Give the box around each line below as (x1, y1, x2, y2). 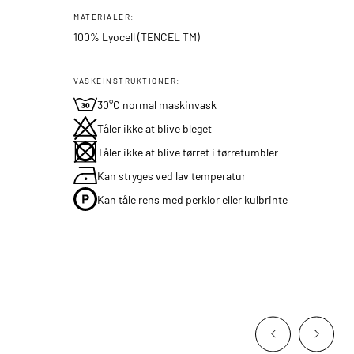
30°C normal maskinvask (97, 97, 217, 111)
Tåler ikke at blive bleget (97, 121, 213, 135)
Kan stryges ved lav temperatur (97, 168, 247, 183)
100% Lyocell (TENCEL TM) (73, 29, 201, 43)
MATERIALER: (73, 11, 134, 21)
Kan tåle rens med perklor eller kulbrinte (97, 192, 288, 206)
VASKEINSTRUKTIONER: (73, 75, 180, 85)
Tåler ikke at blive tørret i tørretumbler (97, 145, 279, 159)
